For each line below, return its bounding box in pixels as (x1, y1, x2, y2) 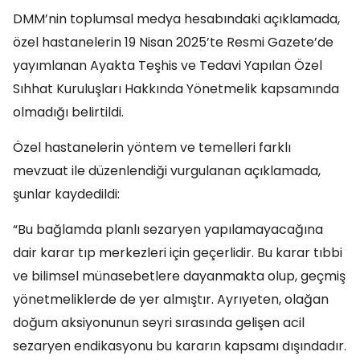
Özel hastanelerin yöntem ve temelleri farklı (13, 138, 291, 157)
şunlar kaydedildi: (13, 185, 120, 203)
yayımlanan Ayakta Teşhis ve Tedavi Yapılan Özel (13, 56, 322, 75)
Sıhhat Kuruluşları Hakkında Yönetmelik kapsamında (13, 80, 339, 98)
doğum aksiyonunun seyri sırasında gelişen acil (13, 313, 305, 332)
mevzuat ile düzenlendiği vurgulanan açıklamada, (13, 162, 321, 180)
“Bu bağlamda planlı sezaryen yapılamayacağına (13, 220, 323, 239)
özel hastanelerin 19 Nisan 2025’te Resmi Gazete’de (13, 33, 333, 51)
